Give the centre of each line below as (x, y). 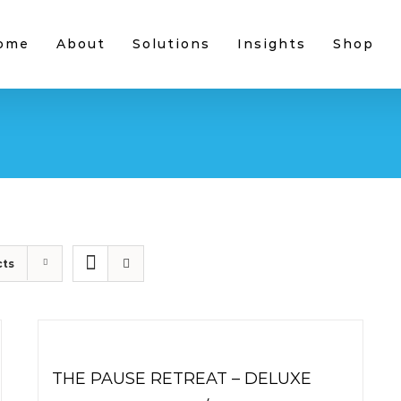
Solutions (171, 44)
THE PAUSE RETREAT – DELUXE (182, 378)
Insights (272, 44)
